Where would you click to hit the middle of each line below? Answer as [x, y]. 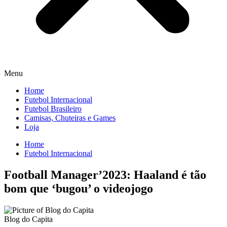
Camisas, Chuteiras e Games [70, 118]
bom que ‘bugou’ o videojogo [79, 188]
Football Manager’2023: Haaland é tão [105, 175]
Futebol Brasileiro [53, 109]
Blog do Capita [28, 219]
